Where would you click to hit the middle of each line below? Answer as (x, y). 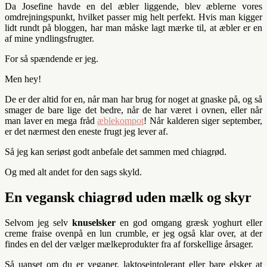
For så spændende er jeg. (52, 59)
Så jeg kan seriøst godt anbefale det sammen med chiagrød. (116, 152)
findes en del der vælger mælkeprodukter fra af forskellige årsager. (129, 244)
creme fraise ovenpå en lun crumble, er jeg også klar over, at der (133, 234)
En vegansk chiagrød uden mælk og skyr (128, 198)
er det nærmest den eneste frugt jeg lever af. (86, 132)
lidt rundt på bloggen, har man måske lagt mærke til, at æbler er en (133, 28)
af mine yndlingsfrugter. (49, 39)
